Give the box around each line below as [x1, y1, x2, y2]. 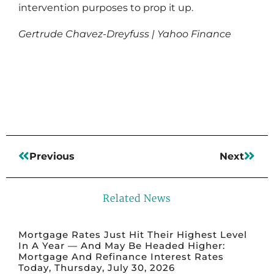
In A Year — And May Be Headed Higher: [18, 239, 225, 251]
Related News [103, 191, 171, 204]
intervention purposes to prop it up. [18, 2, 193, 14]
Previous [29, 150, 75, 162]
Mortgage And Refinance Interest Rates [18, 250, 224, 262]
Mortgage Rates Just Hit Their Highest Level [18, 228, 247, 240]
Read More [18, 62, 80, 76]
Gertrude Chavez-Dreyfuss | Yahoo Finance [18, 28, 231, 40]
